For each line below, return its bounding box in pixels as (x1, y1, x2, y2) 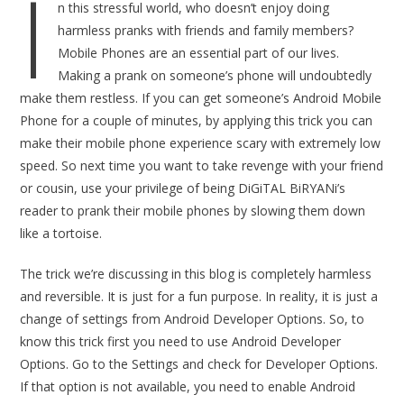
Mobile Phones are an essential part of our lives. (58, 44, 340, 61)
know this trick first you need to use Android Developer (20, 333, 342, 350)
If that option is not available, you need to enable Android (20, 378, 356, 395)
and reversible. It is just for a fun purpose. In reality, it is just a (20, 288, 379, 305)
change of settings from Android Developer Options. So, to (20, 310, 365, 327)
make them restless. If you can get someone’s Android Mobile (20, 89, 382, 106)
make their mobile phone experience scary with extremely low (20, 134, 381, 151)
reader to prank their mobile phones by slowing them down (20, 202, 366, 219)
